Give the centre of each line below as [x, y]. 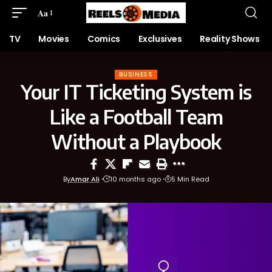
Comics [104, 39]
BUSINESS [136, 74]
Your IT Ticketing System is [136, 92]
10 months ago [135, 179]
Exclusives [160, 39]
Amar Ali [85, 179]
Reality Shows [230, 39]
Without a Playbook [136, 141]
